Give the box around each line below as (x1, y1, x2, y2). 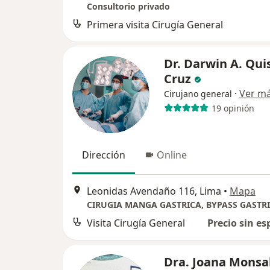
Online (157, 148, 187, 162)
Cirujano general (164, 88, 232, 100)
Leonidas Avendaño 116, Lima (87, 184, 221, 198)
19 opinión (211, 102, 254, 114)
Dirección (82, 148, 125, 162)
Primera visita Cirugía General (87, 18, 223, 32)
